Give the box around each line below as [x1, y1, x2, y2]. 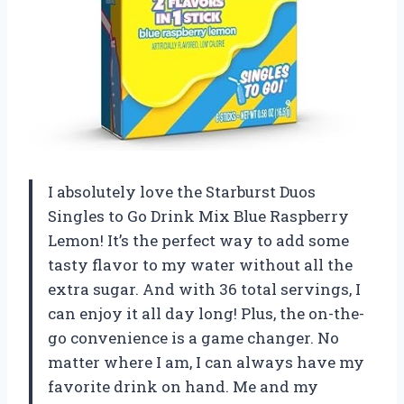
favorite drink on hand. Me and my [48, 376, 318, 398]
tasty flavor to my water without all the [48, 254, 353, 276]
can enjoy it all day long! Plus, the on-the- [48, 303, 364, 325]
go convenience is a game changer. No [48, 327, 339, 349]
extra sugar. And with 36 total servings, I [48, 279, 361, 300]
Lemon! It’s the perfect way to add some [48, 230, 349, 252]
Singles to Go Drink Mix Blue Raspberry [48, 206, 349, 227]
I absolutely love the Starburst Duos [48, 181, 316, 203]
